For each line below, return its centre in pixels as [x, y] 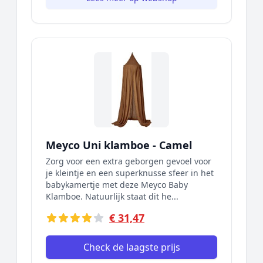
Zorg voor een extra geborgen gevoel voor [129, 161]
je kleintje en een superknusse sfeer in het [130, 173]
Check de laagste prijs [131, 247]
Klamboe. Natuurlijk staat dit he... [112, 196]
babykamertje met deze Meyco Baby [117, 185]
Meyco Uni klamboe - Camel [119, 145]
